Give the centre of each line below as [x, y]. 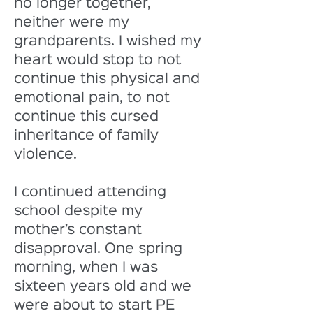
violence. [48, 154]
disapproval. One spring [100, 249]
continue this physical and [109, 79]
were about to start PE [97, 305]
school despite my [80, 211]
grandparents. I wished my [110, 41]
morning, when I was [88, 268]
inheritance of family [88, 136]
